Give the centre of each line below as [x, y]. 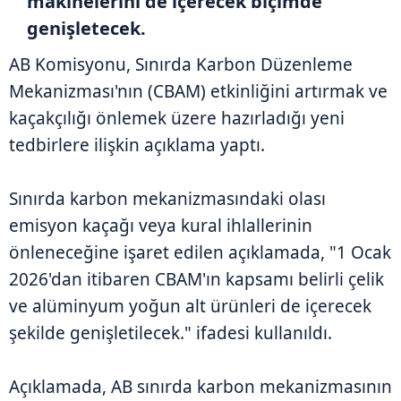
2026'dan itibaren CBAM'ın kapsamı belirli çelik [196, 279]
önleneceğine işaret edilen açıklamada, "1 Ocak [200, 252]
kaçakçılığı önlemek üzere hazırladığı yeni [177, 118]
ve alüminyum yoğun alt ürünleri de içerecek [190, 306]
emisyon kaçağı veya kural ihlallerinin [161, 225]
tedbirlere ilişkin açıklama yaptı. [137, 145]
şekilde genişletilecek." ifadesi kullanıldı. [171, 333]
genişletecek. [86, 28]
